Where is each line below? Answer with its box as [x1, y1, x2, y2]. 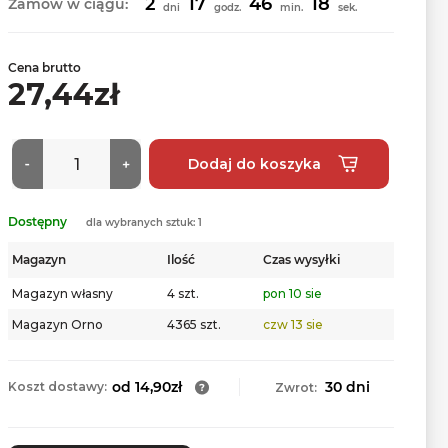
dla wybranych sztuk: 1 [86, 216, 202, 229]
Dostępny [8, 214, 70, 229]
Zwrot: [274, 380, 320, 395]
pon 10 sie [263, 286, 322, 301]
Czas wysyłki [263, 252, 340, 267]
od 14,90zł [112, 378, 182, 396]
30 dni [324, 378, 370, 396]
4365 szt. [167, 317, 221, 332]
